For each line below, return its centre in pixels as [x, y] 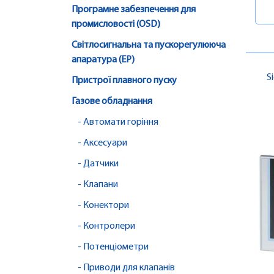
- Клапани [98, 185]
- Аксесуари [102, 143]
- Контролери [106, 227]
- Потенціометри [113, 247]
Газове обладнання [112, 102]
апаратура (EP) [103, 60]
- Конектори [103, 206]
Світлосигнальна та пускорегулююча [149, 46]
